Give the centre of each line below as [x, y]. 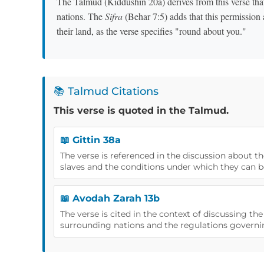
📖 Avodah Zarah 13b [110, 198]
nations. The [81, 16]
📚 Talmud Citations [106, 91]
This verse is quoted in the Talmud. [141, 110]
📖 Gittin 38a [90, 140]
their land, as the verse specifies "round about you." [151, 31]
